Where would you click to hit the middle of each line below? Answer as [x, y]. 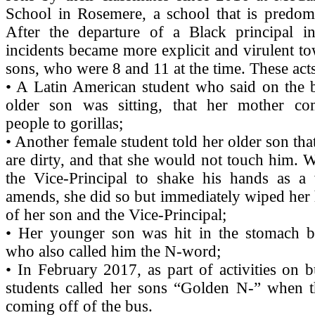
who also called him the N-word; [113, 251]
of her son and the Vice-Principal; [116, 214]
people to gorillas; [64, 123]
